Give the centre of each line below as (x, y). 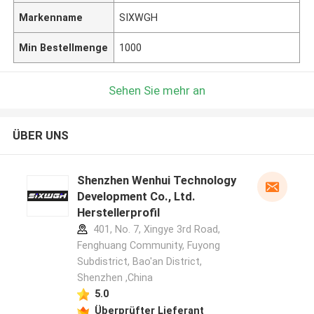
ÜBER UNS (40, 136)
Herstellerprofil (118, 213)
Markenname (51, 17)
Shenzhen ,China (115, 278)
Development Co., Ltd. (136, 197)
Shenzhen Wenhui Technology (156, 180)
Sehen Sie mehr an (157, 90)
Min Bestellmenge (64, 47)
